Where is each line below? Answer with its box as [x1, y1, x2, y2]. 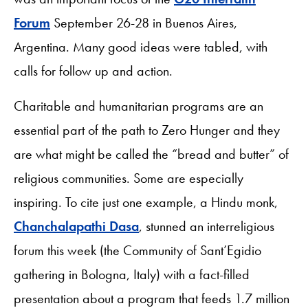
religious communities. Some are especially [14, 168, 243, 187]
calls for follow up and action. [14, 61, 176, 80]
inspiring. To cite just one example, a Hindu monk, [14, 192, 278, 211]
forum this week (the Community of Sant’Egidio [14, 241, 261, 259]
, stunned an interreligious [139, 217, 274, 235]
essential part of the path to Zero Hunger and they [14, 120, 280, 139]
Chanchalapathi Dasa [14, 217, 139, 235]
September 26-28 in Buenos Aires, [50, 13, 237, 32]
